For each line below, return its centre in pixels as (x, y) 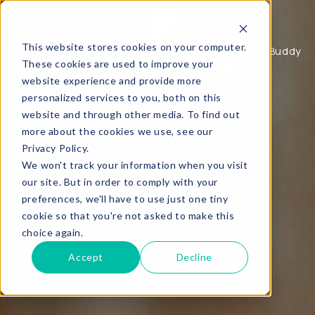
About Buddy (267, 51)
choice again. (52, 232)
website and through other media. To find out (131, 114)
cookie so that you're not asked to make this (128, 215)
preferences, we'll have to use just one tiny (125, 198)
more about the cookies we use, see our (117, 131)
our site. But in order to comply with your (120, 181)
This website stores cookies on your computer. (134, 46)
